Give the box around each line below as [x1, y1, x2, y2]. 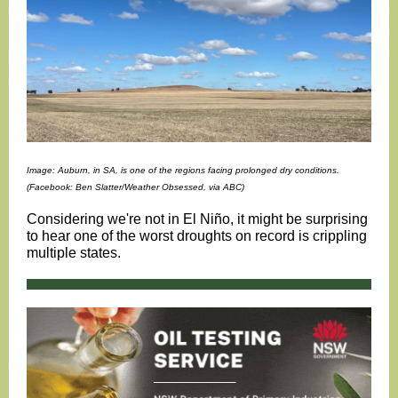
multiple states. [27, 245, 121, 260]
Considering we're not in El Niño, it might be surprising [27, 211, 368, 227]
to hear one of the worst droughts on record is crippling [27, 228, 367, 243]
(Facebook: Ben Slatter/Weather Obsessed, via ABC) [27, 182, 244, 192]
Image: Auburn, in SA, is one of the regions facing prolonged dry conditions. [27, 165, 339, 175]
